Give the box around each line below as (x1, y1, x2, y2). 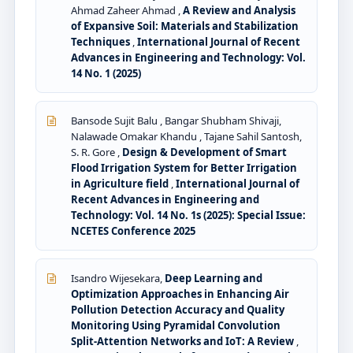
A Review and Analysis (183, 2, 295, 17)
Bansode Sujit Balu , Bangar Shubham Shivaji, (71, 113, 281, 128)
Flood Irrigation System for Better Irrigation (71, 160, 297, 175)
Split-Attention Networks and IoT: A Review (71, 333, 296, 348)
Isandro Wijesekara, (71, 270, 165, 285)
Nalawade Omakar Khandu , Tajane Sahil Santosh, (71, 128, 302, 143)
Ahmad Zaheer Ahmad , (71, 2, 183, 17)
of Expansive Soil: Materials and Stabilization (71, 18, 299, 33)
